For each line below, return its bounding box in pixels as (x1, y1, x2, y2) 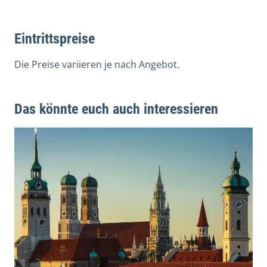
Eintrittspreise (14, 30, 95, 47)
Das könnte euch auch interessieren (14, 100, 218, 117)
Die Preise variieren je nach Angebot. (14, 57, 179, 71)
